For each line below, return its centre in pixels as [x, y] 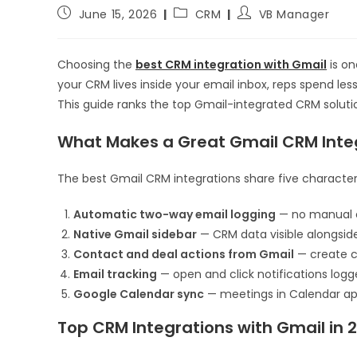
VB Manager [294, 15]
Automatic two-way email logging [175, 215]
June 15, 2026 [118, 15]
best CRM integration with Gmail [231, 65]
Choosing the [96, 65]
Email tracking [115, 275]
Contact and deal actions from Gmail [184, 255]
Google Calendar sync [139, 294]
